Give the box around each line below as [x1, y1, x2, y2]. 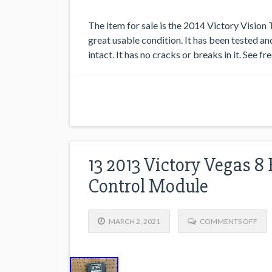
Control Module [88, 174, 208, 198]
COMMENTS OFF [200, 216, 257, 226]
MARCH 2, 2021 [105, 216, 160, 226]
